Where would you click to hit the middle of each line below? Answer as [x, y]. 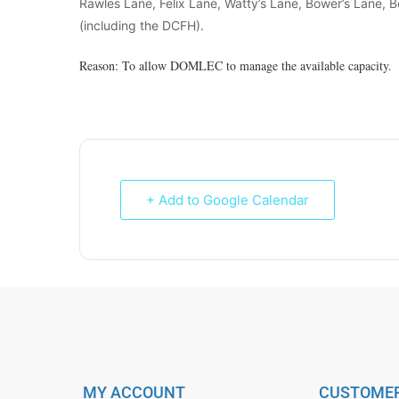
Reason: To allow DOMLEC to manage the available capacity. [236, 65]
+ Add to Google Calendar [228, 199]
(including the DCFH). [142, 25]
